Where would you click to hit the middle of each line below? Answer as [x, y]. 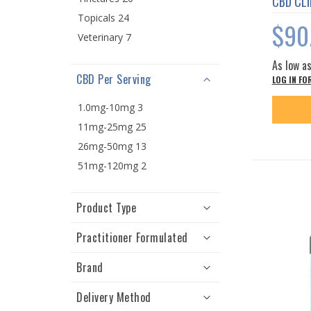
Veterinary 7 [104, 37]
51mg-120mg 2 [112, 165]
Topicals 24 [103, 17]
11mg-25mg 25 [112, 126]
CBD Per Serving [114, 79]
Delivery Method [114, 297]
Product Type [106, 207]
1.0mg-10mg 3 [110, 107]
